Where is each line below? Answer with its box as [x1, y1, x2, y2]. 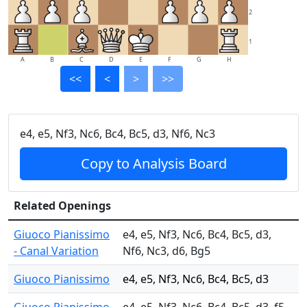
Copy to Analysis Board [80, 154, 227, 173]
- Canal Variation [14, 243, 99, 258]
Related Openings [14, 198, 111, 213]
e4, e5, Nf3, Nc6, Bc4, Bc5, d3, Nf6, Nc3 [20, 126, 215, 141]
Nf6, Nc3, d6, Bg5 [123, 243, 210, 258]
